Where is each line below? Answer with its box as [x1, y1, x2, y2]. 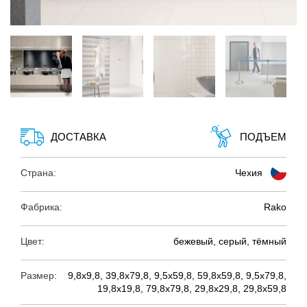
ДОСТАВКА [51, 131, 106, 143]
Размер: [21, 269, 57, 281]
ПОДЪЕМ [240, 131, 286, 143]
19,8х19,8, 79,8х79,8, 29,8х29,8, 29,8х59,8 [97, 282, 286, 294]
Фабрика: [21, 201, 62, 212]
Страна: [21, 167, 56, 178]
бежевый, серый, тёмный [173, 235, 286, 247]
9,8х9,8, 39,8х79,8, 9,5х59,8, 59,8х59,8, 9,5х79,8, [68, 269, 286, 281]
